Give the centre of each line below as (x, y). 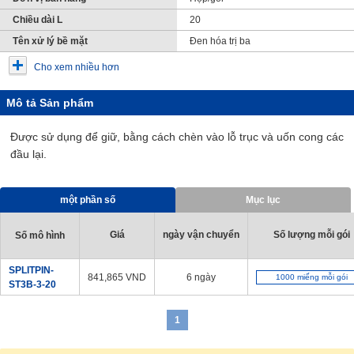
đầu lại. (28, 154)
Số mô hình (40, 235)
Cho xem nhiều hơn (77, 67)
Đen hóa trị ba (220, 41)
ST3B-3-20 (32, 284)
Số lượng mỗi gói (311, 235)
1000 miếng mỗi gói (311, 277)
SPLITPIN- (31, 270)
